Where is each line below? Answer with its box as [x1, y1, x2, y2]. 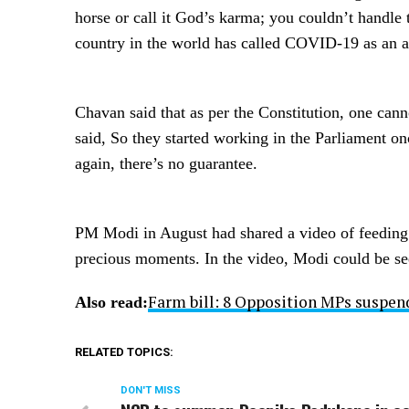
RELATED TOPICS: [75, 344, 173, 359]
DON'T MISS [121, 383, 181, 396]
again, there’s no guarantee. [75, 153, 257, 173]
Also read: [75, 292, 148, 311]
